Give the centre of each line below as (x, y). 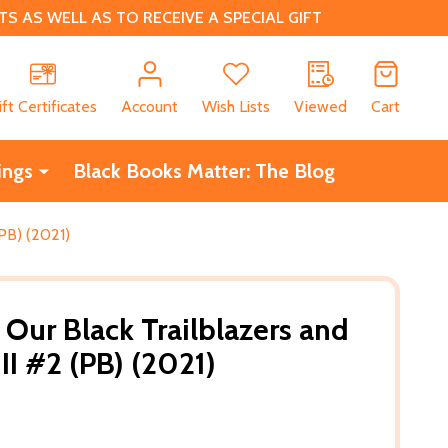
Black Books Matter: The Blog (203, 170)
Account (149, 106)
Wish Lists (236, 106)
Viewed (320, 106)
